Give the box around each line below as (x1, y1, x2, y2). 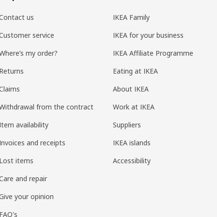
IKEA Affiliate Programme (112, 48, 193, 58)
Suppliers (112, 120, 141, 129)
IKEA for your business (112, 30, 184, 40)
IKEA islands (112, 138, 151, 147)
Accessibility (112, 155, 151, 165)
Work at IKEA (112, 102, 155, 111)
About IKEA (112, 84, 149, 93)
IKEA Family (112, 12, 150, 22)
